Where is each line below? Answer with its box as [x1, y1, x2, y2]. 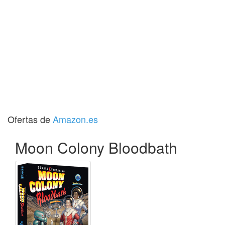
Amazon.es [53, 113, 98, 126]
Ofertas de [8, 113, 53, 126]
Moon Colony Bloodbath [15, 137, 177, 158]
